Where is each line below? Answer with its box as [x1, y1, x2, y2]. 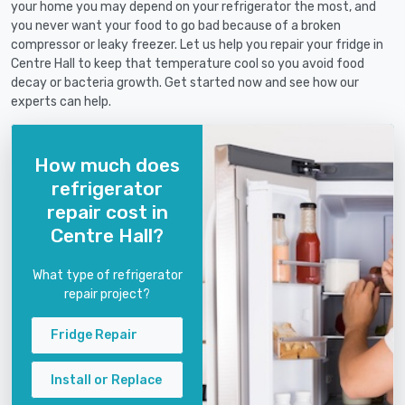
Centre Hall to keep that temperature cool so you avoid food [11, 56, 364, 72]
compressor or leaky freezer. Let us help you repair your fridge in [11, 37, 383, 53]
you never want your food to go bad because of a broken [11, 18, 341, 34]
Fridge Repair [51, 327, 137, 344]
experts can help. [11, 94, 111, 110]
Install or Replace [51, 372, 162, 388]
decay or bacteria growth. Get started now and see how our [11, 75, 359, 91]
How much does [34, 153, 180, 176]
